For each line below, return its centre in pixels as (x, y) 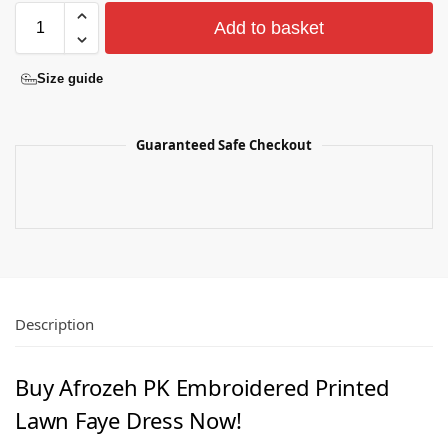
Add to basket (269, 27)
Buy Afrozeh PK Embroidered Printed (202, 387)
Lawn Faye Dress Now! (128, 420)
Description (54, 323)
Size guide (70, 79)
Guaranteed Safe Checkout (224, 144)
